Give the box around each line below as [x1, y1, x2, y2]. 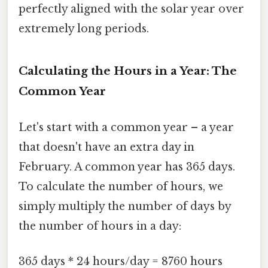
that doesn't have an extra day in [19, 140, 194, 154]
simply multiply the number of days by [19, 199, 231, 213]
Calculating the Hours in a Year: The [19, 64, 237, 78]
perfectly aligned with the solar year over [19, 2, 244, 16]
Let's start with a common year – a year [19, 120, 234, 134]
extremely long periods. [19, 22, 149, 36]
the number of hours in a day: [19, 219, 181, 233]
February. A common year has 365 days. [19, 160, 235, 173]
